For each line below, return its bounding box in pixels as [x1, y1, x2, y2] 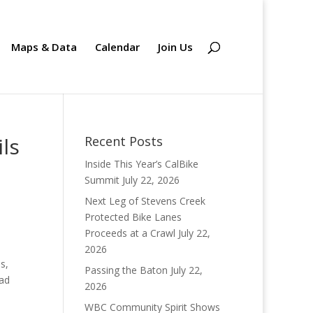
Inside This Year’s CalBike [84, 157, 198, 170]
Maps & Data [11, 40, 77, 54]
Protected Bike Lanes [84, 210, 182, 224]
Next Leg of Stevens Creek [84, 194, 205, 208]
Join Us [158, 40, 193, 54]
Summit [84, 173, 119, 187]
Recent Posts [84, 133, 163, 150]
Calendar [95, 40, 140, 54]
